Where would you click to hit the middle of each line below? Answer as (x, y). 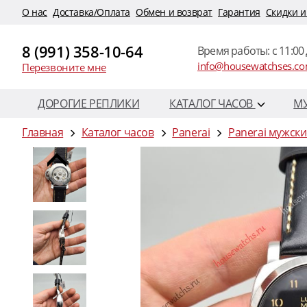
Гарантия (239, 12)
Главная (43, 132)
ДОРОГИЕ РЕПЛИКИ (89, 103)
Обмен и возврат (174, 12)
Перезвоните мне (64, 67)
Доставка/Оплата (91, 12)
